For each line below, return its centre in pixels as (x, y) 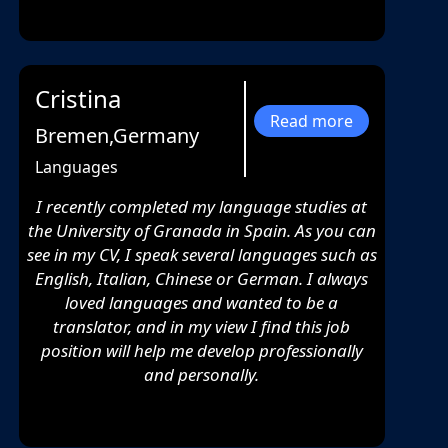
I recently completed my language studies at (202, 207)
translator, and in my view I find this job (202, 327)
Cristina (77, 99)
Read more (311, 121)
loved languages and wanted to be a (202, 303)
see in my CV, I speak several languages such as (201, 255)
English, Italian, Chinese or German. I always (202, 279)
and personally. (202, 375)
